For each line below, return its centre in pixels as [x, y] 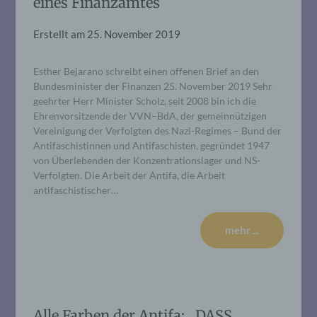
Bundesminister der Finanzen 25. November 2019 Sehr [153, 86]
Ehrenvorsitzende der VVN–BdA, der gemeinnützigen [150, 115]
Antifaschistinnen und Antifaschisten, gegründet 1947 [152, 145]
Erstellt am [60, 34]
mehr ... [242, 230]
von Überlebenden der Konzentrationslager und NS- [147, 160]
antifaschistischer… [76, 190]
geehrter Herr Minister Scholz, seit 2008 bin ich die [145, 100]
